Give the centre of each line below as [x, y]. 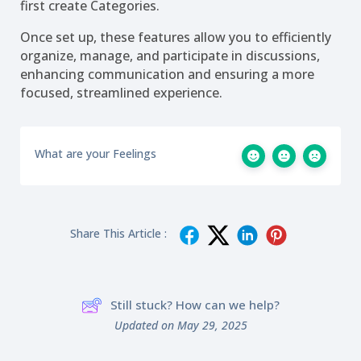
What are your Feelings [95, 153]
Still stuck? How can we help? [195, 305]
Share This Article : [118, 233]
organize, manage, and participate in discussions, [170, 55]
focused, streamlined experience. [121, 92]
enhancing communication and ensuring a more [167, 74]
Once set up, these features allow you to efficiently [176, 37]
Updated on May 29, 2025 [180, 325]
